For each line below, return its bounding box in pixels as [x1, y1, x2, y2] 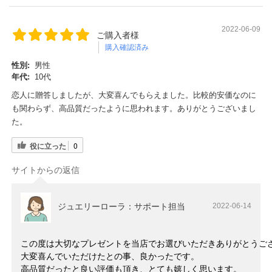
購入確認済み [105, 42, 149, 52]
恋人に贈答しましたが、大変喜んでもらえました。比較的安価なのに [12, 90, 256, 100]
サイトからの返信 [12, 165, 80, 175]
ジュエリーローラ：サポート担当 [58, 202, 185, 212]
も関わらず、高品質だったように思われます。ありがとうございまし [12, 103, 256, 113]
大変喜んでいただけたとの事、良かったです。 [21, 251, 199, 262]
